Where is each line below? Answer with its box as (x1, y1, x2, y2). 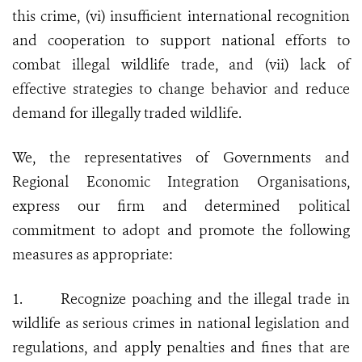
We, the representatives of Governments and (12, 148, 350, 168)
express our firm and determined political (12, 196, 350, 217)
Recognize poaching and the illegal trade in (61, 289, 351, 309)
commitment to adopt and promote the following (12, 221, 350, 241)
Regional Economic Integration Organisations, (12, 172, 350, 192)
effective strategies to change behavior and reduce (12, 79, 350, 99)
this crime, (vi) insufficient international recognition (12, 6, 350, 27)
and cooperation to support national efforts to (12, 31, 350, 51)
